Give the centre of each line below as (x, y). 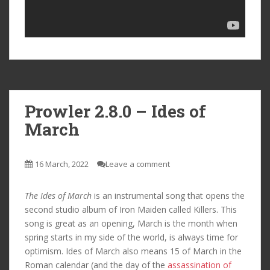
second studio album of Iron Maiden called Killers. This (131, 209)
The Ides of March (58, 195)
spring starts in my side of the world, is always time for (131, 237)
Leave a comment (138, 164)
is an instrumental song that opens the (168, 195)
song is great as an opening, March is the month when (131, 223)
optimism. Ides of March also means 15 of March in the (133, 251)
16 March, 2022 (62, 164)
